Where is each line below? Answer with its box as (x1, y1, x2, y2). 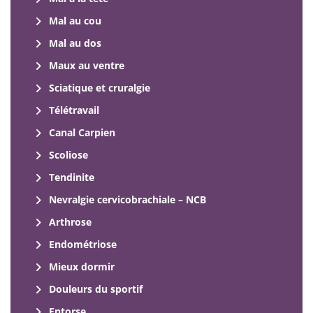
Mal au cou (49, 14, 101, 28)
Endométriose (49, 238, 117, 252)
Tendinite (49, 170, 94, 184)
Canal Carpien (49, 126, 115, 140)
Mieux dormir (49, 260, 115, 274)
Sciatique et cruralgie (49, 81, 150, 95)
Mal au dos (49, 36, 101, 50)
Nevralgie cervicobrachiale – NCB (49, 193, 206, 207)
